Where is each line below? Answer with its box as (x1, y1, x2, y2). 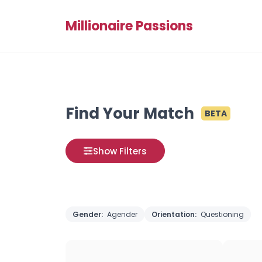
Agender (107, 209, 137, 219)
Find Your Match (65, 103, 194, 124)
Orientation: (151, 209, 198, 219)
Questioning (201, 209, 244, 219)
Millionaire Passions (65, 17, 193, 35)
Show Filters (93, 144, 147, 157)
